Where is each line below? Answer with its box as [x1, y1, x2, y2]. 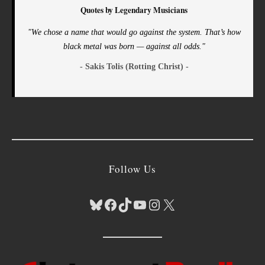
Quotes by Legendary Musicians [80, 4, 188, 17]
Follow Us [109, 162, 156, 176]
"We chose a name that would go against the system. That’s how [27, 27, 241, 37]
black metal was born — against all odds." [63, 41, 205, 51]
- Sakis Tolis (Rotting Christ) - [79, 62, 189, 72]
